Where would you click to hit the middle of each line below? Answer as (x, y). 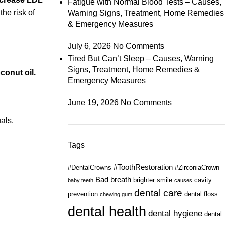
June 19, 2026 (93, 103)
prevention (83, 194)
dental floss (201, 194)
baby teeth (80, 180)
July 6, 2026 (89, 46)
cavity (203, 180)
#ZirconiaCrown (197, 167)
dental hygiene (175, 214)
